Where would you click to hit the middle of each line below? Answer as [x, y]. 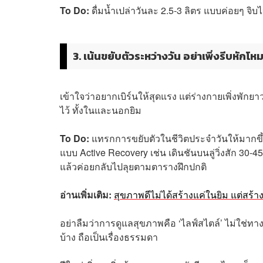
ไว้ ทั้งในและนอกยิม [102, 110]
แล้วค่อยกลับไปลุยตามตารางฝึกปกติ [133, 166]
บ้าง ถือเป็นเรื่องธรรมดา [109, 237]
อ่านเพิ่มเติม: [86, 194]
